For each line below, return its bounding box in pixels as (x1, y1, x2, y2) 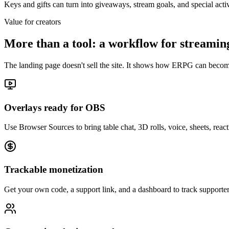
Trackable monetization (4, 164, 103, 175)
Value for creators (4, 17, 61, 27)
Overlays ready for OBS (4, 102, 105, 113)
